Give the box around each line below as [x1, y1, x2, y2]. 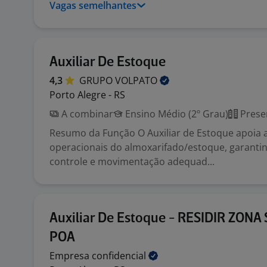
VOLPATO [115, 74, 160, 87]
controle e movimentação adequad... [49, 155, 215, 168]
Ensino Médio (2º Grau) [123, 107, 228, 120]
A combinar [59, 107, 113, 120]
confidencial [92, 249, 148, 262]
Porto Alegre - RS [49, 88, 125, 101]
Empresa [49, 249, 92, 262]
